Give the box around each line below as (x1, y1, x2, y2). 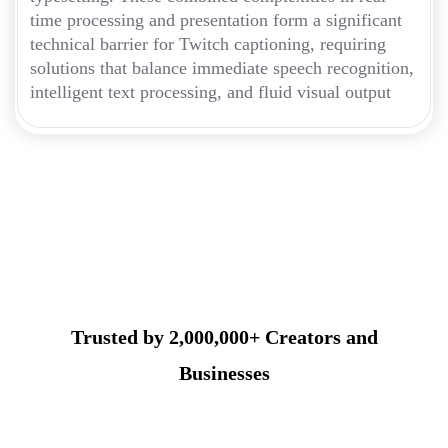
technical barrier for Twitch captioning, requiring (30, 33, 386, 54)
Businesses (178, 361, 270, 384)
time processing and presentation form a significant (30, 9, 402, 30)
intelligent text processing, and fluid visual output (30, 81, 391, 102)
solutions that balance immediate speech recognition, (30, 57, 414, 78)
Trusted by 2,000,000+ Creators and (70, 325, 378, 348)
